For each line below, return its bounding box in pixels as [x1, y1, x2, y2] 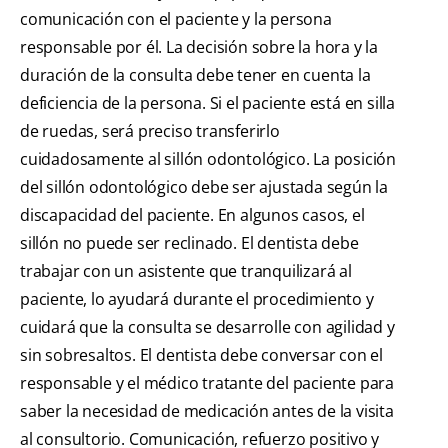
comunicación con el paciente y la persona [20, 8, 332, 31]
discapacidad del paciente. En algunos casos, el [20, 204, 365, 227]
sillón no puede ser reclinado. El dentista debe [20, 232, 359, 255]
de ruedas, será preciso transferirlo [20, 120, 280, 143]
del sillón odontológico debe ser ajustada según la [20, 176, 388, 199]
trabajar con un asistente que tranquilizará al [20, 260, 352, 283]
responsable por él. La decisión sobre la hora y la [20, 36, 378, 59]
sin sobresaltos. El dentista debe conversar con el [20, 344, 383, 367]
